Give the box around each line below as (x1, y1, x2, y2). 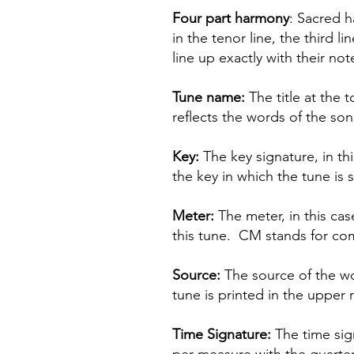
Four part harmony (172, 9, 289, 27)
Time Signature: (172, 326, 271, 343)
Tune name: (172, 88, 249, 106)
